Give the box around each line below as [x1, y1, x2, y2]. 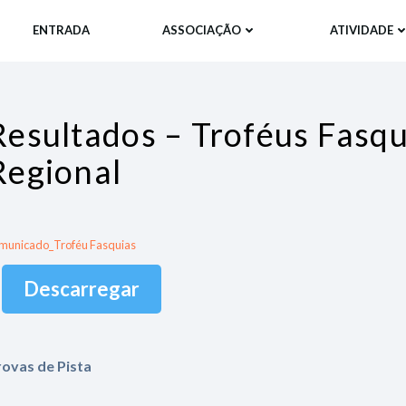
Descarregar [23, 275, 140, 301]
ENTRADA [33, 23, 91, 38]
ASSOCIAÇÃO [162, 23, 242, 38]
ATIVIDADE [330, 23, 394, 38]
